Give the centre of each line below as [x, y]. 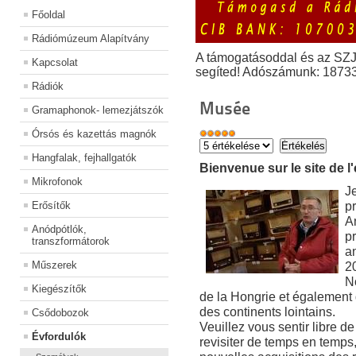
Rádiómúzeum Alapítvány [91, 39]
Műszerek [54, 265]
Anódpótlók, [59, 230]
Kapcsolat [55, 63]
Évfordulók [59, 337]
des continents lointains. [267, 312]
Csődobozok [60, 313]
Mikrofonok [57, 182]
